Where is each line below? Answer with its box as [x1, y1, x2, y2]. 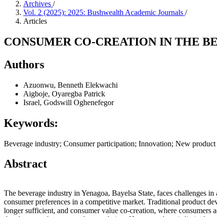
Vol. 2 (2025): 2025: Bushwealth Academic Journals [23, 8, 185, 16]
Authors [4, 58, 44, 71]
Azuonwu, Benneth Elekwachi [23, 80, 118, 89]
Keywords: [4, 116, 58, 129]
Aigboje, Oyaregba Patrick [23, 89, 105, 98]
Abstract [4, 157, 47, 170]
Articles [23, 17, 47, 25]
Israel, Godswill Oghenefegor [23, 98, 114, 107]
